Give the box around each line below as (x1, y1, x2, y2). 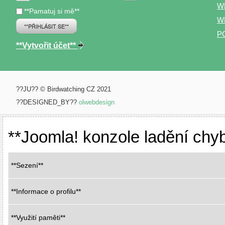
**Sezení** (11, 161, 43, 169)
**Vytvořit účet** (16, 41, 78, 50)
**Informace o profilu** (11, 187, 81, 195)
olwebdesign (79, 98, 115, 106)
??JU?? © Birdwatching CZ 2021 (16, 85, 111, 93)
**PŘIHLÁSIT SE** (24, 22, 69, 30)
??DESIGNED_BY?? (16, 98, 79, 106)
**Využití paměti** (11, 213, 65, 221)
